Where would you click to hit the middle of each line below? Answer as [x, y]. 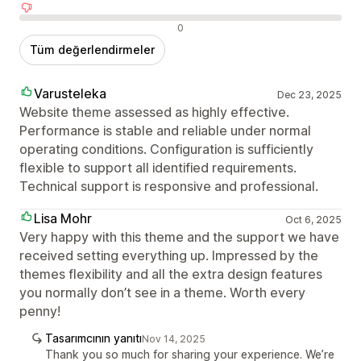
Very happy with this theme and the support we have [179, 237]
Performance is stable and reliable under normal [165, 131]
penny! [40, 311]
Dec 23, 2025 [309, 95]
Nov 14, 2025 [174, 339]
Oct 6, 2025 [313, 220]
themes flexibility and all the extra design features [171, 274]
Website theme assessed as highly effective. [154, 112]
